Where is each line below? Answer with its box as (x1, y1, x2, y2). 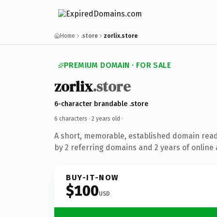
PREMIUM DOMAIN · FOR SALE (64, 61, 171, 70)
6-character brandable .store (54, 99, 148, 108)
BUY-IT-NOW (66, 172, 119, 182)
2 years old (92, 115, 120, 122)
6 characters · (54, 115, 92, 122)
